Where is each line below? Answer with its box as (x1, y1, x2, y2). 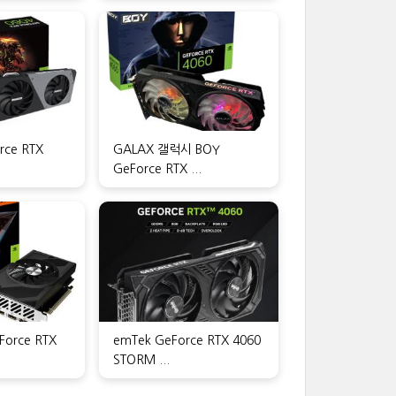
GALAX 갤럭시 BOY (113, 143, 221, 156)
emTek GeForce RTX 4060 (113, 333, 262, 346)
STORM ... (113, 353, 171, 366)
